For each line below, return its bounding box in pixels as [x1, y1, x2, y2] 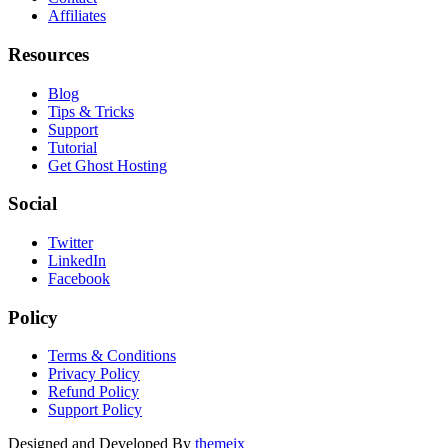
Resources [8, 43, 89, 65]
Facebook [48, 269, 110, 287]
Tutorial [48, 138, 97, 156]
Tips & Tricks [48, 102, 134, 120]
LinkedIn [48, 251, 106, 269]
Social [8, 193, 57, 215]
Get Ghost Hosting [48, 156, 167, 174]
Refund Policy [48, 383, 139, 401]
